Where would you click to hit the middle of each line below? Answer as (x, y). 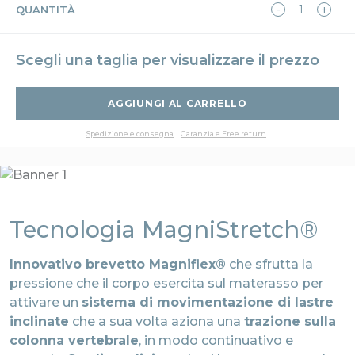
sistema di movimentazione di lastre (208, 302)
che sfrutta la (269, 264)
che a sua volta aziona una (157, 321)
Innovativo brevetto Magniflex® (118, 264)
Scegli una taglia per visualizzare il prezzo (168, 61)
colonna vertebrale (74, 340)
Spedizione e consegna (130, 134)
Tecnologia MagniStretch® (164, 230)
